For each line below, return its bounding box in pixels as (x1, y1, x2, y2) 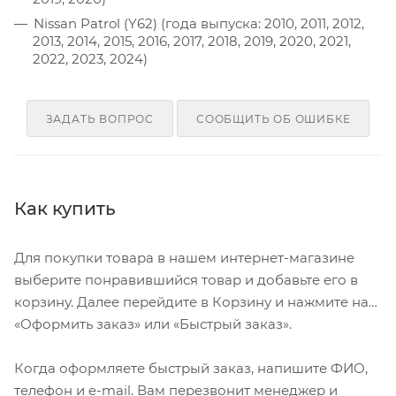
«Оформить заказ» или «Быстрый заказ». (14, 315, 292, 332)
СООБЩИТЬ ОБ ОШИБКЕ (196, 111, 351, 126)
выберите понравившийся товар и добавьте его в (14, 270, 358, 288)
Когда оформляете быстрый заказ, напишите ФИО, (14, 359, 368, 377)
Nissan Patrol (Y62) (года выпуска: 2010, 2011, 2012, (34, 14, 364, 32)
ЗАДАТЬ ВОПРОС (45, 111, 154, 126)
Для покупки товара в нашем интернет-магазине (14, 248, 354, 266)
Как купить (14, 197, 115, 219)
